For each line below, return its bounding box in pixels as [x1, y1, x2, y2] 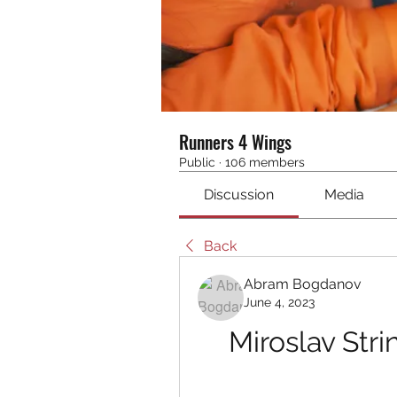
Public [179, 155, 215, 169]
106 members [225, 155, 305, 169]
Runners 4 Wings [179, 128, 292, 155]
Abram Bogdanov [244, 276, 362, 292]
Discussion [204, 186, 275, 203]
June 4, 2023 [244, 295, 315, 309]
